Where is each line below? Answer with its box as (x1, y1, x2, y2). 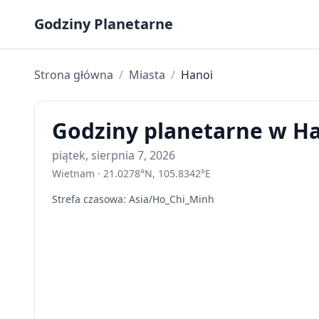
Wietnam (52, 167, 95, 180)
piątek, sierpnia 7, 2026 (52, 147, 175, 163)
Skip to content (11, 6, 93, 21)
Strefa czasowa (52, 192, 123, 206)
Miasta (129, 67, 165, 83)
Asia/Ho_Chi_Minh (129, 192, 214, 206)
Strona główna (34, 67, 113, 83)
